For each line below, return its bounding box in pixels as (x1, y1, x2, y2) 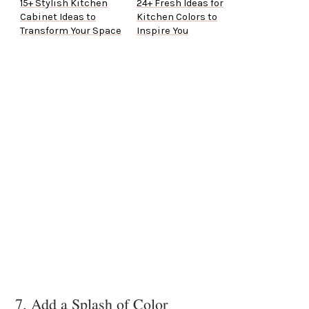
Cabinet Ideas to (20, 11, 96, 23)
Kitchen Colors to (137, 11, 217, 23)
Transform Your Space (20, 25, 121, 37)
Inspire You (137, 25, 188, 37)
